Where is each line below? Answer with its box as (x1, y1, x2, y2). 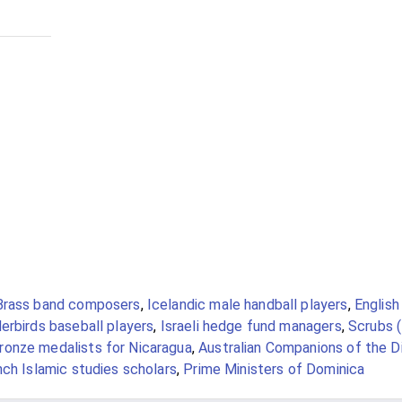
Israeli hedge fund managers (160, 318, 342, 335)
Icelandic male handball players (146, 296, 348, 313)
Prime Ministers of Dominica (183, 361, 365, 378)
